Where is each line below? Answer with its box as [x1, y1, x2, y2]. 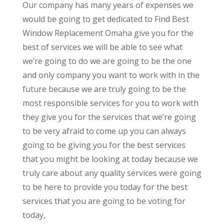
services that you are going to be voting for [22, 195, 185, 206]
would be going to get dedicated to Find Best [22, 13, 189, 24]
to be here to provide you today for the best [22, 181, 187, 192]
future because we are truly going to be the [22, 83, 186, 94]
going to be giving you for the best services [22, 139, 185, 150]
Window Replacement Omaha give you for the [22, 27, 193, 38]
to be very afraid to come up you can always [22, 125, 186, 136]
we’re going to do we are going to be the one [22, 55, 191, 66]
